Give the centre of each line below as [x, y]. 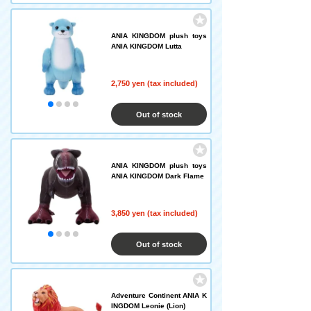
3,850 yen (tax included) [154, 213]
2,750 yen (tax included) [154, 83]
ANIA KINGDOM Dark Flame [158, 176]
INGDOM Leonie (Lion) [148, 306]
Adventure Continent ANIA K [159, 295]
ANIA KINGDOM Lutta [146, 46]
